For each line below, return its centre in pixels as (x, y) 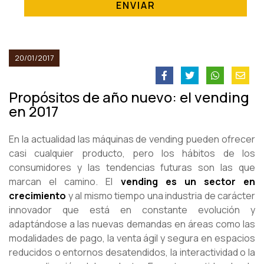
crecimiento (37, 196)
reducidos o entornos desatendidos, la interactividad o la (132, 253)
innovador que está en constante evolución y (132, 210)
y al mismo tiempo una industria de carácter (161, 196)
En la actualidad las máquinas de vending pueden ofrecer (132, 139)
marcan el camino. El (65, 182)
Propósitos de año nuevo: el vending (129, 97)
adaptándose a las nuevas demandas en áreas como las (132, 224)
